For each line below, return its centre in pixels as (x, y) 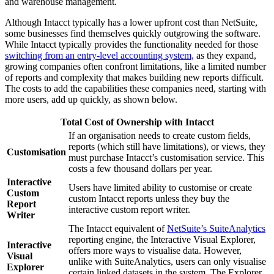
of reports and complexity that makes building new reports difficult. (134, 77)
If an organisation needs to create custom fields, (160, 135)
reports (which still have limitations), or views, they (167, 146)
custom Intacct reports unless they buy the (149, 198)
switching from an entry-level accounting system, (99, 55)
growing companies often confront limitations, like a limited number (135, 66)
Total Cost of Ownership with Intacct (137, 122)
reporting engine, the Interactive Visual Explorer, (162, 239)
